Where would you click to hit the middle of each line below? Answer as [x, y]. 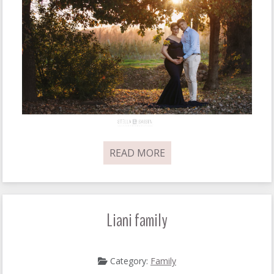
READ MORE [137, 153]
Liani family [137, 221]
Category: [129, 261]
